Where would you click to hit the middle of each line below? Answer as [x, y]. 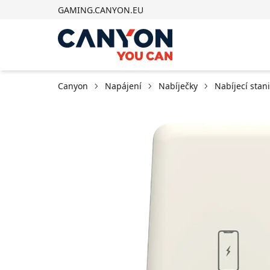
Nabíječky [178, 86]
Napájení [123, 86]
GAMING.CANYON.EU [101, 10]
